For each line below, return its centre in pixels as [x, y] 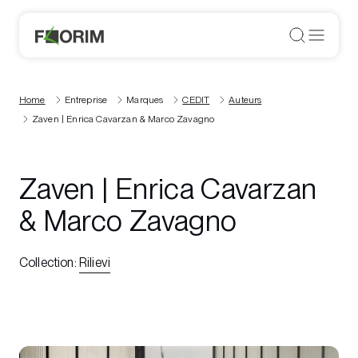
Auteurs [245, 100]
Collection [47, 263]
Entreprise [86, 100]
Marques [145, 100]
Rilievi [95, 263]
